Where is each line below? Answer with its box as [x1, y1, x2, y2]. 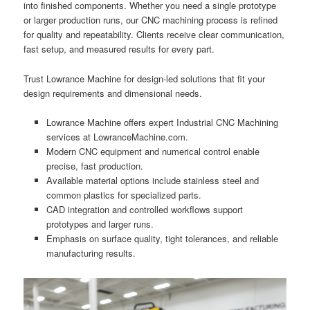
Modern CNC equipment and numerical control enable [46, 144, 259, 158]
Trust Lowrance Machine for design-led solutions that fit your [24, 71, 266, 85]
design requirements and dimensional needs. [24, 86, 203, 100]
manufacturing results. [46, 246, 136, 259]
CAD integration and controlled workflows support [46, 202, 243, 216]
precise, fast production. [46, 158, 143, 172]
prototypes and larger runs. [46, 217, 154, 230]
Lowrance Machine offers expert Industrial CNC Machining [46, 115, 278, 129]
